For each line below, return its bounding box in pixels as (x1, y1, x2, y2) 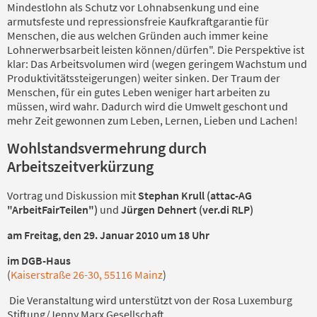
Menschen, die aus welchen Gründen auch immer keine (7, 28, 268, 42)
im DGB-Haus (7, 253, 71, 267)
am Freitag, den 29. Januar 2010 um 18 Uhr (7, 227, 209, 242)
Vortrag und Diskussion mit (7, 188, 138, 202)
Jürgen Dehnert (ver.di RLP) (121, 202, 253, 217)
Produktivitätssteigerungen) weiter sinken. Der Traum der (7, 70, 280, 85)
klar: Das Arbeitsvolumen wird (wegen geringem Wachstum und (7, 56, 307, 71)
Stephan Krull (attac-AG (138, 188, 252, 202)
